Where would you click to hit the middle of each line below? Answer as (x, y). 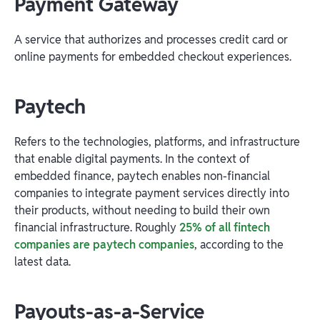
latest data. (44, 261)
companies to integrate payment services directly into (152, 193)
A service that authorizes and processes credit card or (151, 39)
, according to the (239, 244)
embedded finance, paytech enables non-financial (142, 176)
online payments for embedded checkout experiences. (153, 56)
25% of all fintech (225, 227)
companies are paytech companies (104, 244)
